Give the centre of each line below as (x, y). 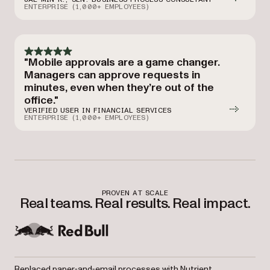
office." (41, 100)
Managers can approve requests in (112, 75)
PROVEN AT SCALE (135, 193)
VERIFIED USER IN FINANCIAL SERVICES (98, 110)
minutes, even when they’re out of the (119, 88)
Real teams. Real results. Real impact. (135, 203)
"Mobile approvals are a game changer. (122, 62)
